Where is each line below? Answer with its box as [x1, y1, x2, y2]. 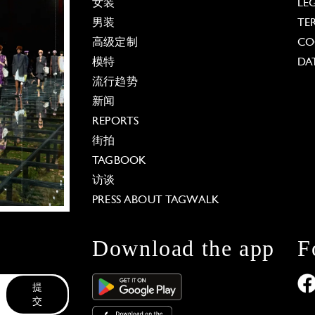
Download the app [92, 236, 275, 262]
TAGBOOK [92, 155, 147, 167]
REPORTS [92, 116, 139, 127]
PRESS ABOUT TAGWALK [92, 195, 220, 206]
